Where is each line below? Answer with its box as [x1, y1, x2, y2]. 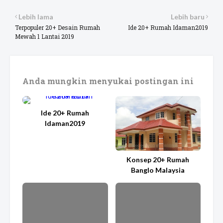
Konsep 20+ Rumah [126, 155, 190, 164]
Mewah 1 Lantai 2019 [15, 32, 74, 40]
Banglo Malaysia [131, 165, 185, 174]
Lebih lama [18, 12, 53, 21]
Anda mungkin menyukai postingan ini [22, 75, 194, 86]
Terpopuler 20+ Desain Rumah [15, 23, 100, 31]
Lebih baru [171, 12, 205, 21]
